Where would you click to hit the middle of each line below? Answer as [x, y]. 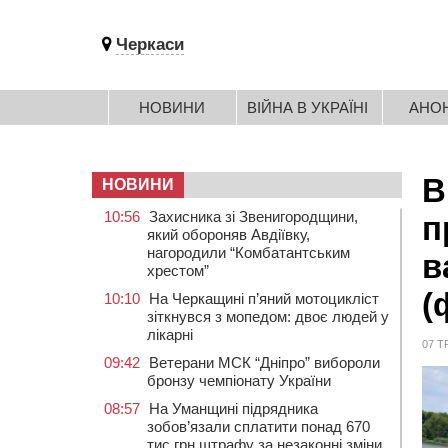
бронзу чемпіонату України [239, 380]
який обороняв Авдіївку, [228, 234]
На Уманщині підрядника [233, 408]
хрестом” [178, 270]
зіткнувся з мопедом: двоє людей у [268, 316]
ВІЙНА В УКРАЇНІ [307, 107]
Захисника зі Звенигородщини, [253, 216]
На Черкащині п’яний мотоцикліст [264, 298]
